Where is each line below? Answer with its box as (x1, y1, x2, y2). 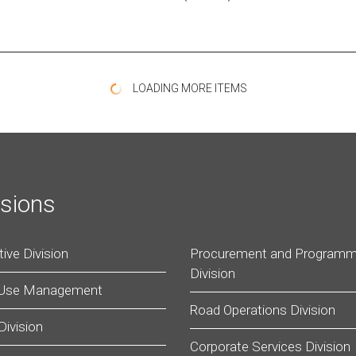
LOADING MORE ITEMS (130, 82, 247, 95)
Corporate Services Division (190, 339, 350, 354)
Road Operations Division (190, 302, 335, 318)
